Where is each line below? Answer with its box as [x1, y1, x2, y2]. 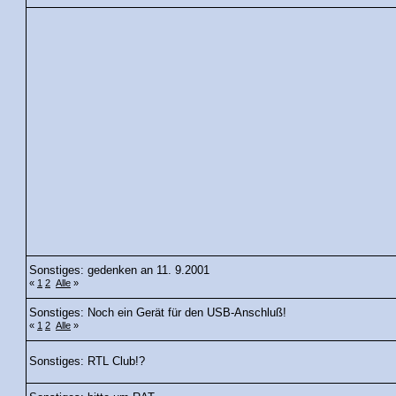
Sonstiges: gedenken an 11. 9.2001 [29, 264, 209, 278]
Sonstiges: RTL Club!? [29, 355, 145, 369]
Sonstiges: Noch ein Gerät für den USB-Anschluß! [29, 307, 286, 320]
